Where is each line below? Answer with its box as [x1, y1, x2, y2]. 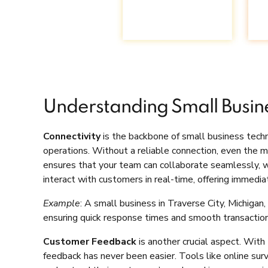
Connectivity [43, 130, 100, 144]
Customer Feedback [43, 235, 136, 249]
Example [43, 197, 80, 211]
